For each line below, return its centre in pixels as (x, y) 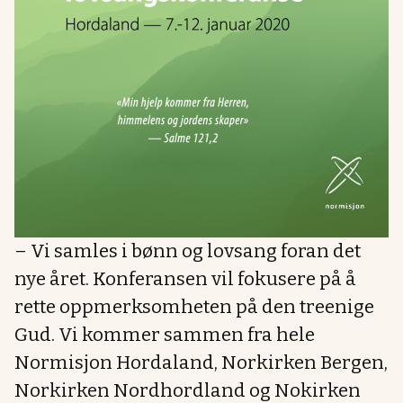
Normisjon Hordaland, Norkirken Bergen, (201, 363)
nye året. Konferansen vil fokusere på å (185, 279)
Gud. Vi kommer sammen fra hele (165, 335)
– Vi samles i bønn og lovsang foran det (188, 251)
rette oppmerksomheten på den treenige (194, 307)
